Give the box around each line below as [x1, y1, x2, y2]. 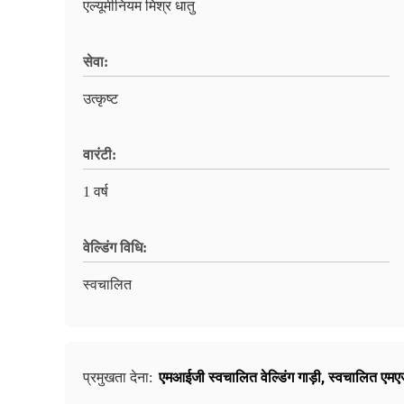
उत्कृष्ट [83, 91, 118, 106]
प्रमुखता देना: [83, 370, 156, 385]
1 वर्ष [83, 184, 108, 199]
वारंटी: [83, 147, 116, 162]
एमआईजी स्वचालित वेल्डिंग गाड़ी [159, 369, 321, 386]
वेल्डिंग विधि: [83, 240, 147, 255]
